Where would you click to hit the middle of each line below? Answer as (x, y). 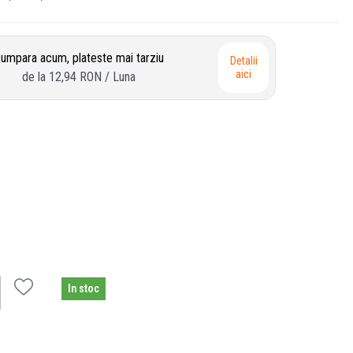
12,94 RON (75, 76)
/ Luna (120, 76)
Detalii (243, 60)
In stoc (84, 288)
